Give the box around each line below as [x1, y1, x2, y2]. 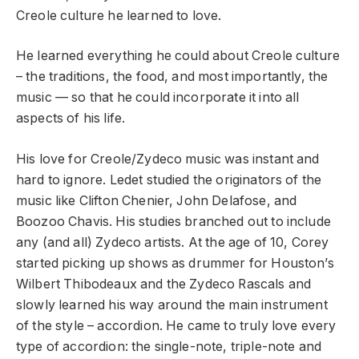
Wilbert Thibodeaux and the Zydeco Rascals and [16, 276, 312, 292]
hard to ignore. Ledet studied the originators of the [16, 171, 322, 188]
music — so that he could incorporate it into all [16, 90, 300, 106]
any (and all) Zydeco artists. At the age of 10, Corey [16, 234, 329, 250]
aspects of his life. [16, 111, 126, 127]
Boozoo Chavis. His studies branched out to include [16, 213, 331, 229]
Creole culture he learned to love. [16, 7, 222, 23]
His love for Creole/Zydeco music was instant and [16, 151, 320, 167]
